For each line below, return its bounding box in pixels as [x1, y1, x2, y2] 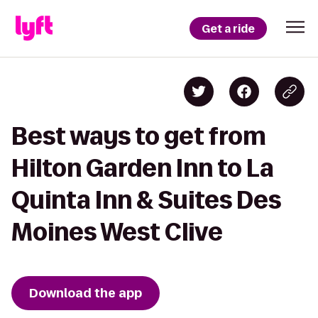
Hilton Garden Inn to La [11, 155, 274, 181]
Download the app [29, 285, 142, 302]
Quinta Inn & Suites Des [11, 187, 281, 213]
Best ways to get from [11, 123, 266, 149]
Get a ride [202, 21, 255, 36]
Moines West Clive [11, 219, 223, 245]
